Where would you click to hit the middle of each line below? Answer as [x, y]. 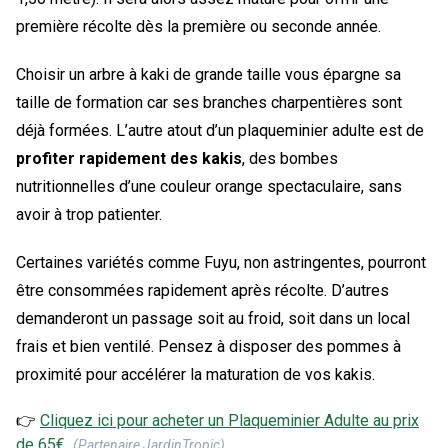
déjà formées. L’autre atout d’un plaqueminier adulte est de [220, 130]
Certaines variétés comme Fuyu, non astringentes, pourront [221, 262]
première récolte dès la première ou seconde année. [198, 26]
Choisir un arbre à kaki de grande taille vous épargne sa [208, 74]
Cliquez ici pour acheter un [134, 420]
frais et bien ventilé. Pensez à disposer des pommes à [208, 346]
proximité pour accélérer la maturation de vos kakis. [195, 374]
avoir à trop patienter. [89, 214]
